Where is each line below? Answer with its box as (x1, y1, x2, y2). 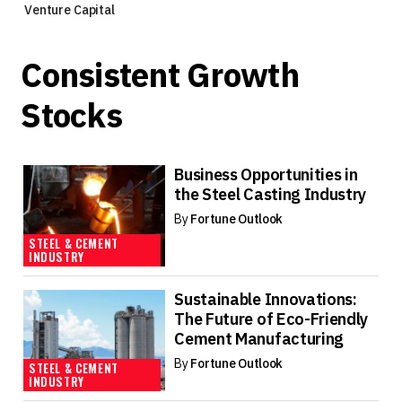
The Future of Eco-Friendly (174, 308, 369, 329)
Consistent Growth (21, 53, 299, 96)
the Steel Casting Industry (174, 183, 367, 205)
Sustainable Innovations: (174, 288, 357, 310)
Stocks (21, 93, 122, 136)
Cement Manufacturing (174, 328, 344, 349)
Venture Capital (24, 2, 115, 18)
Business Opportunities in (174, 163, 358, 185)
